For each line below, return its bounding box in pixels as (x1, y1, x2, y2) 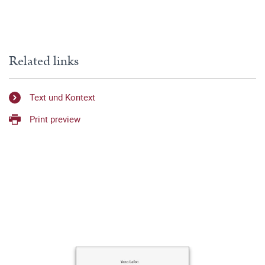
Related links (9, 51, 79, 71)
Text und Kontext (30, 91, 95, 104)
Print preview (30, 112, 80, 125)
